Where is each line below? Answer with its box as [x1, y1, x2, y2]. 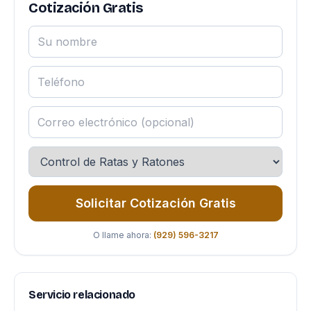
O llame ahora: [92, 230, 153, 240]
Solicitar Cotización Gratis [75, 196, 236, 210]
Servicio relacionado [28, 288, 135, 301]
